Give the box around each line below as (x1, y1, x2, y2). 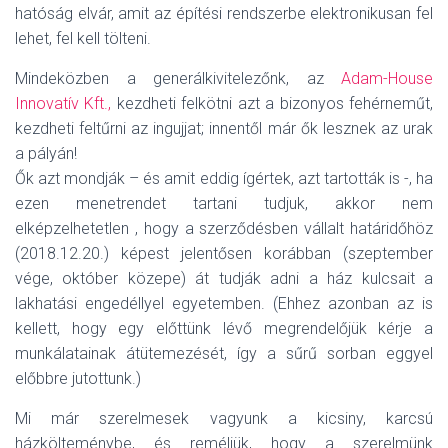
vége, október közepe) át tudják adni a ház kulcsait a (15, 269, 433, 288)
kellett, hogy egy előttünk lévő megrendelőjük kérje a (15, 319, 433, 338)
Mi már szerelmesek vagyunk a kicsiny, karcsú (15, 409, 433, 428)
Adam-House (341, 69, 433, 88)
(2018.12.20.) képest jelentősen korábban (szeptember (15, 244, 433, 263)
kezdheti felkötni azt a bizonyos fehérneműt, (111, 94, 434, 113)
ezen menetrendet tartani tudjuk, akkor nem (15, 194, 433, 213)
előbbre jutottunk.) (15, 369, 141, 388)
